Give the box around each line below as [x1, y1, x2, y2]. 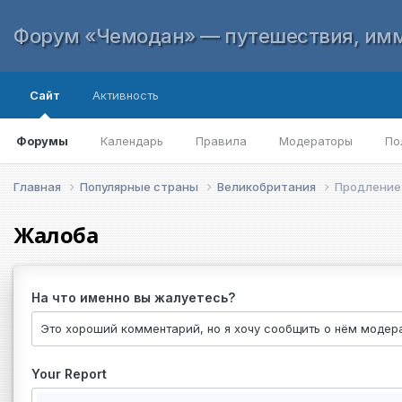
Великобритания [217, 179, 319, 194]
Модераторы [279, 134, 353, 148]
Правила [196, 134, 247, 148]
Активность [92, 88, 159, 102]
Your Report [31, 365, 107, 381]
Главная [13, 179, 64, 194]
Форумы [16, 134, 68, 148]
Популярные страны [80, 179, 201, 194]
